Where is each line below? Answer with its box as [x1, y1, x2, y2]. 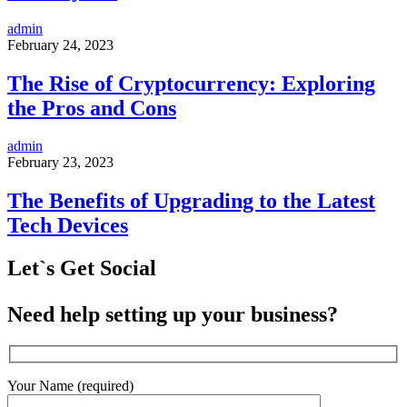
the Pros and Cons [7, 95, 176, 120]
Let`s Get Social [7, 256, 156, 281]
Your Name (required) [7, 377, 134, 393]
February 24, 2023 [7, 36, 114, 53]
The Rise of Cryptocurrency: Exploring [7, 71, 375, 95]
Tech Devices [7, 213, 128, 238]
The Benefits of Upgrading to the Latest [7, 189, 375, 213]
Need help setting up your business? [7, 303, 338, 327]
